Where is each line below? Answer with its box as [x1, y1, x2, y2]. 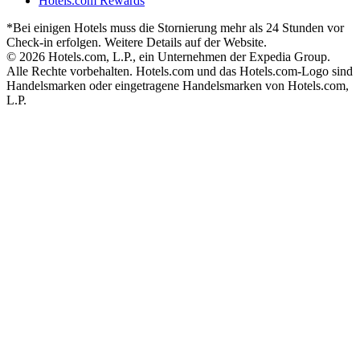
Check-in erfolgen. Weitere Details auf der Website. [6, 35, 267, 50]
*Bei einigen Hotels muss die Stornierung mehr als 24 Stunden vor [6, 21, 344, 35]
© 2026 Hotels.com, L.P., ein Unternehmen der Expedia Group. [6, 50, 330, 64]
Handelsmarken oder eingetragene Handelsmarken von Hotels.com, [6, 79, 349, 93]
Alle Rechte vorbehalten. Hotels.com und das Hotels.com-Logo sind [6, 64, 353, 79]
